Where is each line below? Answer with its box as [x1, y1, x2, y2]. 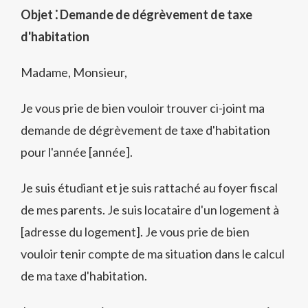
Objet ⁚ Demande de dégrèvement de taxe [21, 7, 252, 22]
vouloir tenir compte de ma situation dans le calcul [21, 246, 285, 261]
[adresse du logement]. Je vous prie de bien [21, 224, 250, 239]
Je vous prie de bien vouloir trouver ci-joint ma [21, 100, 265, 115]
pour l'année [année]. [21, 144, 133, 159]
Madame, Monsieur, [21, 65, 127, 80]
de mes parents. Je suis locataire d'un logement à [21, 202, 279, 217]
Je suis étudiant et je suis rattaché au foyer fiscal [21, 180, 278, 195]
